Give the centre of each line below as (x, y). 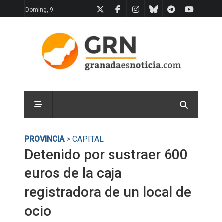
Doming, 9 (39, 10)
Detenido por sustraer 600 (106, 154)
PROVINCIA (44, 139)
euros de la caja (73, 173)
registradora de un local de (108, 192)
